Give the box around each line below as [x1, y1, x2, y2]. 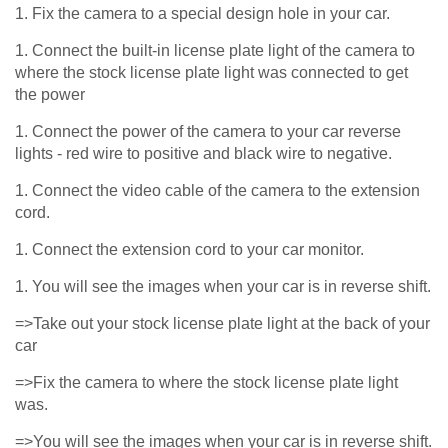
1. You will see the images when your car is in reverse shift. [15, 277, 431, 295]
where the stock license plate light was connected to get [15, 63, 408, 81]
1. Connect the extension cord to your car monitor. [15, 240, 364, 258]
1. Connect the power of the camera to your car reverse [15, 122, 401, 140]
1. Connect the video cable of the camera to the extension [15, 181, 420, 199]
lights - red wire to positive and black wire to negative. [15, 144, 392, 162]
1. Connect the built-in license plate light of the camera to [15, 41, 415, 59]
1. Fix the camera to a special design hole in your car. [15, 4, 390, 22]
